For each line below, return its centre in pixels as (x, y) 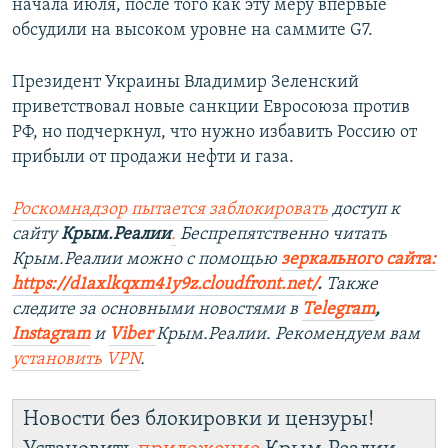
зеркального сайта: (358, 259)
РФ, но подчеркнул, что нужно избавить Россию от (214, 132)
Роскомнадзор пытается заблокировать (170, 209)
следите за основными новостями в (155, 309)
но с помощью (221, 259)
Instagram (51, 334)
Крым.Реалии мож (87, 259)
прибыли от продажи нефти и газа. (153, 157)
